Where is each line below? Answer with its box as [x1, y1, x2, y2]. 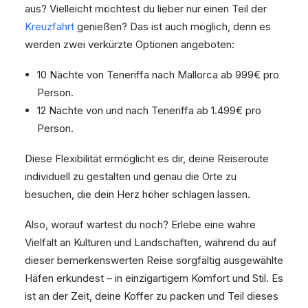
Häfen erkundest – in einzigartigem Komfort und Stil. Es [25, 272, 283, 285]
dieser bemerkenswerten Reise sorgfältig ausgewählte [25, 254, 283, 267]
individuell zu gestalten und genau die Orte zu [25, 170, 236, 183]
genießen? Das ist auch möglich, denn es [74, 20, 271, 33]
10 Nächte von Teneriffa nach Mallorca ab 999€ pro [37, 68, 279, 81]
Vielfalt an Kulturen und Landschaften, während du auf [25, 236, 277, 249]
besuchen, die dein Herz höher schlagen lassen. [25, 188, 250, 201]
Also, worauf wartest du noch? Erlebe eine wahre [25, 218, 256, 231]
